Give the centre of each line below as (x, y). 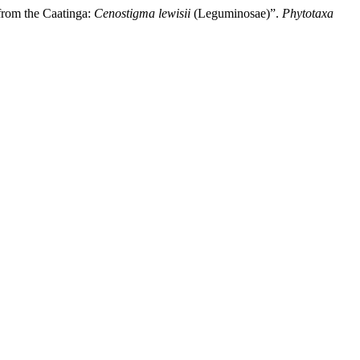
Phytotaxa (308, 13)
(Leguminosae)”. (236, 13)
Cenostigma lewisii (142, 13)
